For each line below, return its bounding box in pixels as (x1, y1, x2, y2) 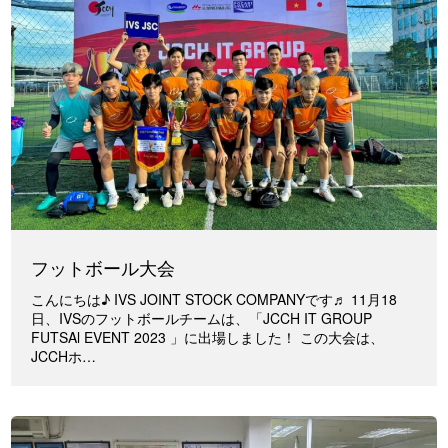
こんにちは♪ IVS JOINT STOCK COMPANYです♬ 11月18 (31, 288, 398, 309)
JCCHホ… (31, 345, 97, 366)
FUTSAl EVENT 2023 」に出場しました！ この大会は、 (31, 326, 385, 347)
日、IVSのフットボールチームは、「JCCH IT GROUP (31, 307, 373, 328)
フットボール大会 (31, 253, 176, 280)
